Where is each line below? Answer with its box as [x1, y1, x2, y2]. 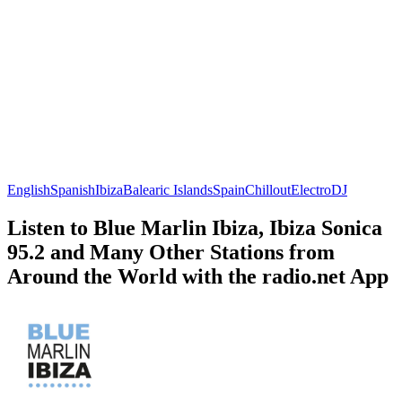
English [7, 181, 50, 197]
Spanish [50, 181, 95, 197]
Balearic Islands [123, 181, 213, 197]
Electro [291, 181, 331, 197]
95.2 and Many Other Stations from [7, 240, 335, 264]
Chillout [245, 181, 291, 197]
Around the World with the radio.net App [7, 264, 389, 288]
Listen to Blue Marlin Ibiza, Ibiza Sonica [7, 215, 382, 240]
